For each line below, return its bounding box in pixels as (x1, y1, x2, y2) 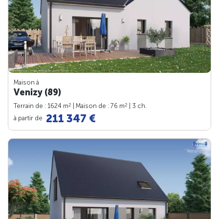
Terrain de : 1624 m (14, 102, 68, 110)
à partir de (14, 114, 44, 122)
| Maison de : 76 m (71, 102, 125, 110)
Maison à (14, 79, 39, 87)
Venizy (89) (14, 87, 61, 98)
